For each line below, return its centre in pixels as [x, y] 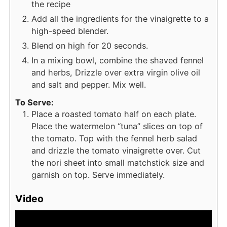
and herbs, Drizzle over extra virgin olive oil [116, 72]
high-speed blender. [71, 31]
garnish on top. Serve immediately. [98, 175]
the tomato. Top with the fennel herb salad [114, 138]
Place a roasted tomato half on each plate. [114, 114]
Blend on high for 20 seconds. [91, 45]
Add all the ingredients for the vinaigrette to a [120, 18]
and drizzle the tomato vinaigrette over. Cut [116, 150]
